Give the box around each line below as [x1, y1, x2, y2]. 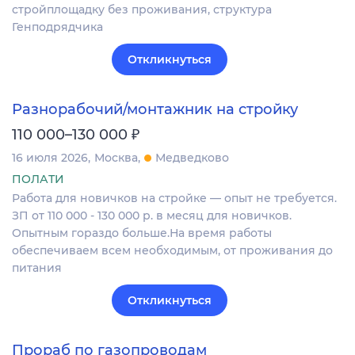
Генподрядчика [12, 19, 103, 34]
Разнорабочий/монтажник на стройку [12, 101, 298, 119]
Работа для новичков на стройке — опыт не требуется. [12, 191, 337, 206]
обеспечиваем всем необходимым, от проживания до [12, 243, 333, 258]
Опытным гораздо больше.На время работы [12, 226, 272, 241]
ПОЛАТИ [12, 172, 64, 187]
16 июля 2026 [12, 151, 88, 166]
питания [12, 261, 62, 276]
